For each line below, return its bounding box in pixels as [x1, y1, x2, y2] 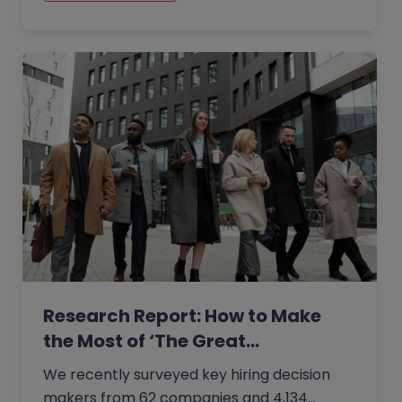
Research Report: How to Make [43, 303, 321, 328]
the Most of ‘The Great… [43, 328, 259, 354]
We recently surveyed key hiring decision [43, 364, 330, 385]
